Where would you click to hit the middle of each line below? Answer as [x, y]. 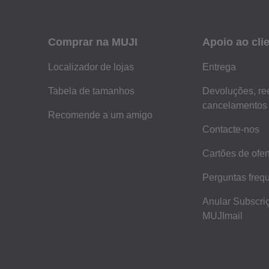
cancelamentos [235, 105]
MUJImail [223, 216]
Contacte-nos [231, 129]
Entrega [219, 67]
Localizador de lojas [91, 67]
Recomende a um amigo [100, 115]
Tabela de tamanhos [91, 91]
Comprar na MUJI [93, 42]
